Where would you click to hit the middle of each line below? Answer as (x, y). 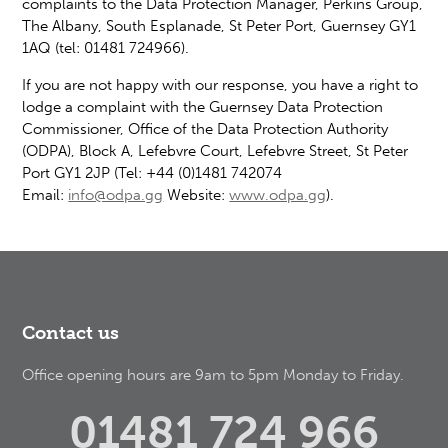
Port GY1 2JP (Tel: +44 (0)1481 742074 (152, 172)
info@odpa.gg (116, 194)
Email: (45, 194)
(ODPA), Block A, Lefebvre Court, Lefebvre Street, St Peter (215, 150)
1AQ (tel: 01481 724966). (106, 47)
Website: (196, 194)
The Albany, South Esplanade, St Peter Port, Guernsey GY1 (219, 25)
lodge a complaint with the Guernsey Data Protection (203, 106)
